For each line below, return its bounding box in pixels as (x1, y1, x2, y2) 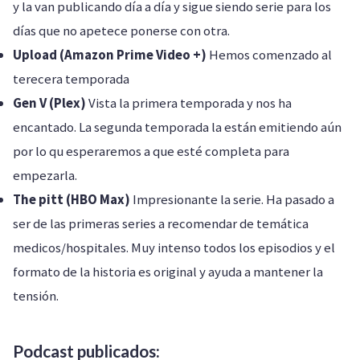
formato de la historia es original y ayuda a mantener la (13, 263, 323, 280)
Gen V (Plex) (13, 94, 86, 112)
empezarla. (13, 166, 77, 184)
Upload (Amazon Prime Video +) (13, 46, 207, 63)
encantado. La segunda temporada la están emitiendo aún (13, 118, 342, 136)
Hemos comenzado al (207, 46, 332, 63)
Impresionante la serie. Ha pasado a (130, 190, 334, 208)
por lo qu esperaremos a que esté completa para (13, 142, 289, 160)
